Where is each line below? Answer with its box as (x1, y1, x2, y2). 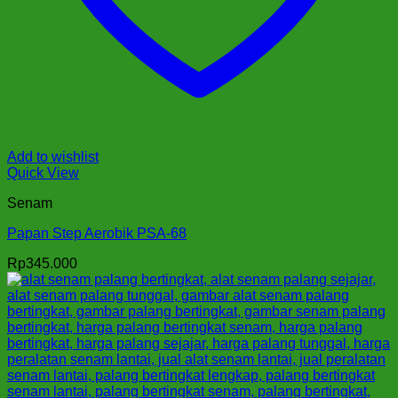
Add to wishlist (7, 148, 99, 164)
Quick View (7, 164, 79, 180)
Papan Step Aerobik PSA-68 (7, 225, 187, 241)
